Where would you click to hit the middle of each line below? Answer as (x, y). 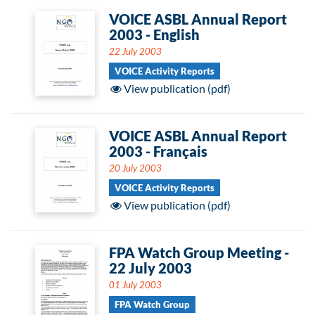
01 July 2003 (135, 285)
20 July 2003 (135, 168)
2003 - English (154, 34)
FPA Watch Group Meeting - (199, 252)
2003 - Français (158, 151)
